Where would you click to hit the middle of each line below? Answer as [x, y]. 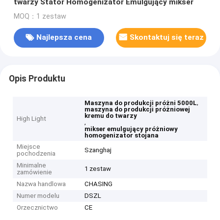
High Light [32, 119]
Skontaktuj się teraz [166, 38]
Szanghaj [98, 150]
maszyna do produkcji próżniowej [137, 110]
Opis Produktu [37, 78]
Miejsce [29, 147]
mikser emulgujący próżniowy [131, 129]
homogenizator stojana [122, 136]
